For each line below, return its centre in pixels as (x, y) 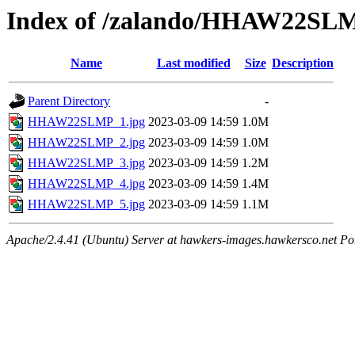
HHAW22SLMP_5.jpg (86, 204)
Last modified (193, 63)
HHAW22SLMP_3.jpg (86, 163)
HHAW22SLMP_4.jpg (86, 184)
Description (303, 63)
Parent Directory (69, 101)
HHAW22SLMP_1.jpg (86, 122)
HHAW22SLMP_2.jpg (86, 143)
